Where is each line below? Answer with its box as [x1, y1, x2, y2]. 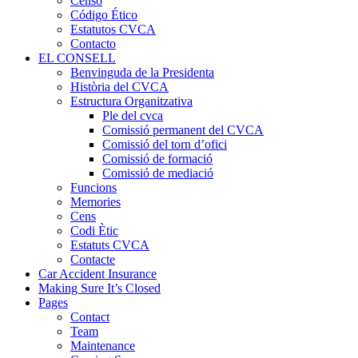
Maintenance [70, 339, 135, 352]
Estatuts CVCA [70, 238, 149, 252]
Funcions [70, 181, 117, 194]
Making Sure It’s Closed [38, 281, 161, 295]
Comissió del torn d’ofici [102, 137, 227, 151]
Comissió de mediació [102, 166, 213, 180]
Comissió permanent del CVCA [102, 123, 264, 137]
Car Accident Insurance [38, 267, 157, 280]
